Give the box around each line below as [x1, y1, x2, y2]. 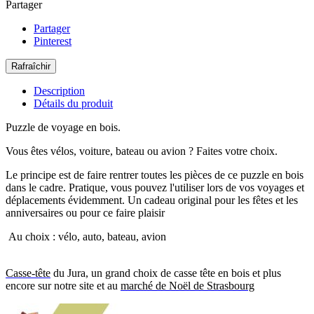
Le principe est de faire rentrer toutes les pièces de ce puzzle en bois [6, 169, 303, 182]
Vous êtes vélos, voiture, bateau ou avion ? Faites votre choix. [6, 145, 278, 158]
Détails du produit [34, 97, 113, 110]
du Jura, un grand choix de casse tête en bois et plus [50, 267, 281, 280]
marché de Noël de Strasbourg [121, 280, 254, 292]
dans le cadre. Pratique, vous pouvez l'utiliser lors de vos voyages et [6, 182, 304, 194]
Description [34, 85, 85, 97]
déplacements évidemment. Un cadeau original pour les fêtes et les [6, 194, 298, 207]
